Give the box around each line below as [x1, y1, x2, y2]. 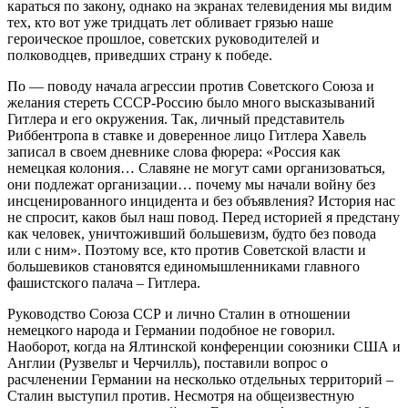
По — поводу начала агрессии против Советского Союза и [7, 77, 374, 94]
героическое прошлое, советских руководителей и [7, 30, 320, 46]
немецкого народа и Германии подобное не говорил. [7, 321, 335, 338]
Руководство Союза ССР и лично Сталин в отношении [7, 305, 351, 321]
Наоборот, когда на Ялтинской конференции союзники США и [7, 338, 401, 354]
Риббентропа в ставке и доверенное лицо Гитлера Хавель [7, 127, 366, 143]
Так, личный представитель [171, 110, 344, 127]
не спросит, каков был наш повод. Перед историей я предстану [7, 209, 400, 225]
